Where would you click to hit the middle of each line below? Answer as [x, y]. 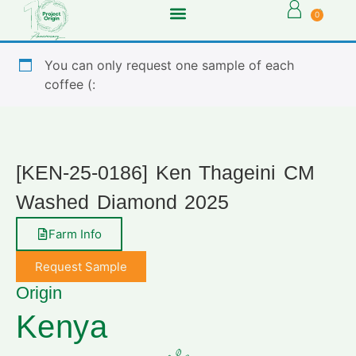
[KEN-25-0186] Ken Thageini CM [165, 173]
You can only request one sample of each [169, 66]
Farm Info [75, 234]
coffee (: [70, 85]
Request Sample [81, 267]
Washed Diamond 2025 [122, 202]
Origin [39, 293]
